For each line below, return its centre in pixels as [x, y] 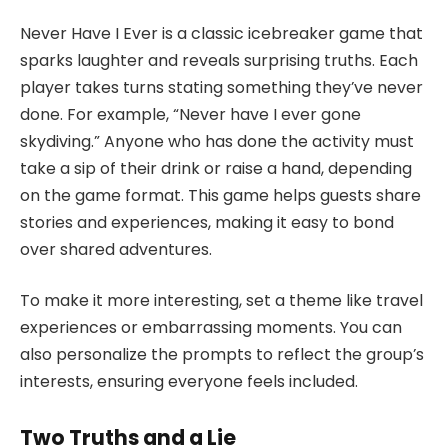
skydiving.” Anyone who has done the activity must [217, 141]
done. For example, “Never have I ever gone [190, 114]
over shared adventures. [116, 249]
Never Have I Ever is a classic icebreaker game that [221, 33]
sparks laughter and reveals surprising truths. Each [219, 60]
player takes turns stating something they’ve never [221, 87]
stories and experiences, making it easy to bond [207, 222]
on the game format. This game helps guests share [220, 195]
